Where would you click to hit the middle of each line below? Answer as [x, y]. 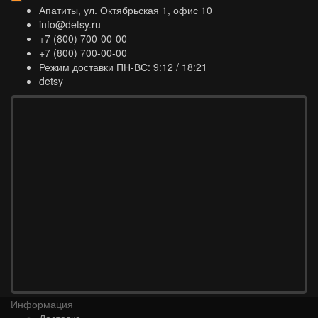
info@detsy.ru [70, 24]
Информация [42, 303]
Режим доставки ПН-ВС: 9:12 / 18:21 [123, 66]
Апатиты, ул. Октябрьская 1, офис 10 [126, 10]
